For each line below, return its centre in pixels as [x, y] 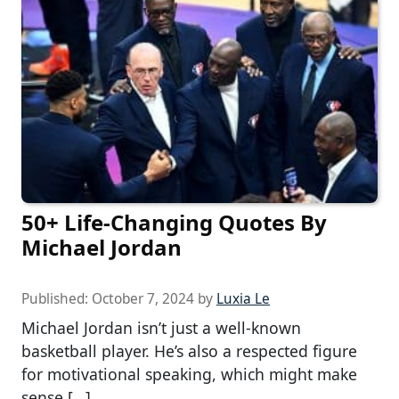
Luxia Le [243, 298]
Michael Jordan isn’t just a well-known [161, 327]
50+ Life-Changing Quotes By [174, 222]
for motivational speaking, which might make [189, 374]
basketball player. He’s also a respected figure [189, 350]
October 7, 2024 [143, 298]
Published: [57, 298]
